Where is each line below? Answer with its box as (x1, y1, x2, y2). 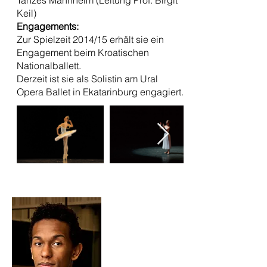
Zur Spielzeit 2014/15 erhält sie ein (17, 33, 164, 45)
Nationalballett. (17, 60, 81, 72)
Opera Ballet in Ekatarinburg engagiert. (17, 86, 184, 98)
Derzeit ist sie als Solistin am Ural (17, 73, 158, 85)
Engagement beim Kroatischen (17, 46, 149, 58)
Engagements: (17, 20, 79, 32)
